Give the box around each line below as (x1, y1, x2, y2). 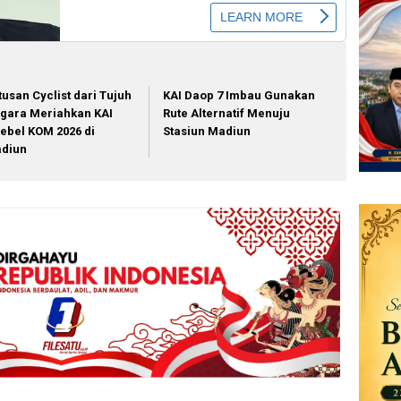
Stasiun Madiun (163, 124, 252, 138)
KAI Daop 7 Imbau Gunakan (163, 88, 316, 102)
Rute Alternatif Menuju (163, 106, 291, 120)
